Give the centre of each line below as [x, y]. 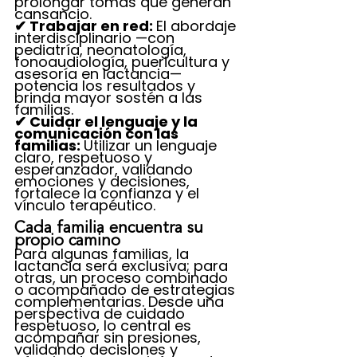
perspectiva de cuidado [102, 314]
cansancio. [53, 14]
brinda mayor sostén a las [110, 98]
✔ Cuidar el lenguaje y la [108, 122]
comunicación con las [98, 133]
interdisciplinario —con [96, 38]
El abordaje [198, 26]
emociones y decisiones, [104, 181]
